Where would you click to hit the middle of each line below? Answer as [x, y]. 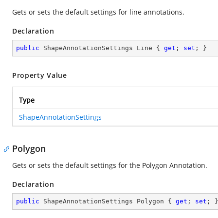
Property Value [40, 75]
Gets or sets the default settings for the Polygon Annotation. [110, 165]
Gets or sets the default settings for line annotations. [98, 12]
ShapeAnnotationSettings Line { [102, 48]
